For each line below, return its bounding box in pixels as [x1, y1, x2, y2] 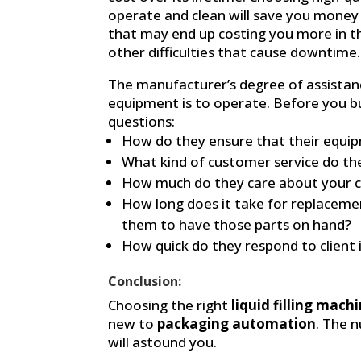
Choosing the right [108, 295, 229, 314]
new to [108, 313, 155, 333]
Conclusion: [108, 272, 182, 290]
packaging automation [157, 313, 317, 333]
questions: [108, 111, 176, 131]
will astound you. [108, 332, 218, 351]
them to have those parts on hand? [122, 214, 352, 234]
